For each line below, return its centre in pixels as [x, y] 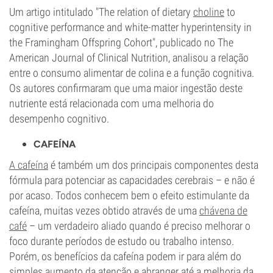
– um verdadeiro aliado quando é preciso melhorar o [139, 226]
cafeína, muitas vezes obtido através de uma [104, 211]
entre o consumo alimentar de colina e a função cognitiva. [132, 73]
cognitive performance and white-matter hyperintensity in [130, 27]
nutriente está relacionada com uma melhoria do [112, 103]
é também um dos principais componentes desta [153, 165]
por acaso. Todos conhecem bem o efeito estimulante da [129, 195]
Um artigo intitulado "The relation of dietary [101, 12]
